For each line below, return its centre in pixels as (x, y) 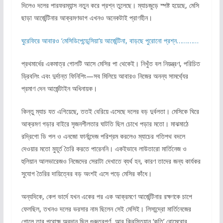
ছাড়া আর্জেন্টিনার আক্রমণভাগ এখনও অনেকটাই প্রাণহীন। (87, 17)
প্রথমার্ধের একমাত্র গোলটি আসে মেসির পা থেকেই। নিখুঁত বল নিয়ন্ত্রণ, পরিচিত (111, 63)
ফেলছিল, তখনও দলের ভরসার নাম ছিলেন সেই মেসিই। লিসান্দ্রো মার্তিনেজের (106, 209)
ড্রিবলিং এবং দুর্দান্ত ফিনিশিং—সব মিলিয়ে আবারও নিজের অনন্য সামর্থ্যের (105, 76)
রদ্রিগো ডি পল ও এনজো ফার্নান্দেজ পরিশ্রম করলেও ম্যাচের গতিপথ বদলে (103, 136)
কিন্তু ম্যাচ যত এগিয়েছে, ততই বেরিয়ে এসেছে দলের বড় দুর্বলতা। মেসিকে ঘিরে (110, 111)
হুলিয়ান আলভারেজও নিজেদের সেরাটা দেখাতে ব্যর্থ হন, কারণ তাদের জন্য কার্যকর (111, 161)
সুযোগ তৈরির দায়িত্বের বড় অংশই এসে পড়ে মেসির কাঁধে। (86, 173)
